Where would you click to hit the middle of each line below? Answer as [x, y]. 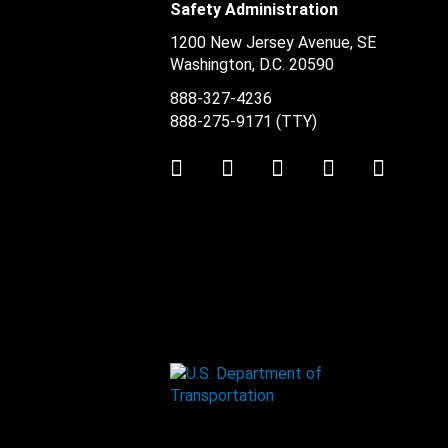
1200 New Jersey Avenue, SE [273, 42]
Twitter [213, 162]
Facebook [326, 162]
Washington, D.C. [227, 64]
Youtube [370, 162]
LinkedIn [272, 162]
